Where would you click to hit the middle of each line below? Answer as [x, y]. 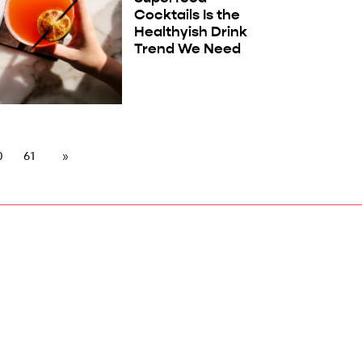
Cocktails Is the [187, 15]
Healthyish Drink [190, 32]
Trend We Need [187, 49]
